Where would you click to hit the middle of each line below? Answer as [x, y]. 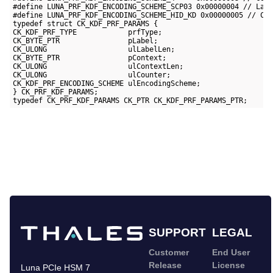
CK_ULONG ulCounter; [92, 75]
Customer [169, 252]
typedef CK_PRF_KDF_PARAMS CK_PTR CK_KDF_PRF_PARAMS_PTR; [130, 100]
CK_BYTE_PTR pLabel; [86, 41]
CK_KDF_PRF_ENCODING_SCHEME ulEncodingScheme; [107, 83]
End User [231, 252]
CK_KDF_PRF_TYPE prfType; [88, 32]
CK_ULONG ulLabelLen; [94, 49]
